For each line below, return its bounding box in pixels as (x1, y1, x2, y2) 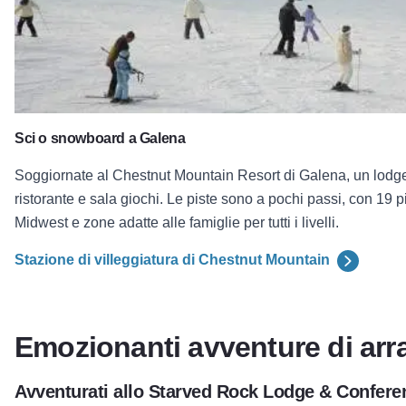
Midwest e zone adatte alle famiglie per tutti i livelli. (14, 214, 339, 230)
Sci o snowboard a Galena (14, 130, 186, 146)
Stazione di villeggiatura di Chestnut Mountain (14, 251, 333, 267)
